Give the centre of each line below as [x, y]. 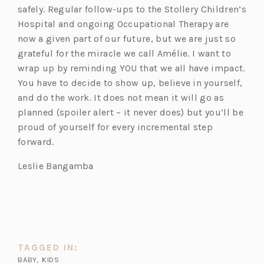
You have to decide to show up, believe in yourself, [130, 83]
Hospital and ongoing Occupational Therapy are [123, 24]
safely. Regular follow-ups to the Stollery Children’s [132, 9]
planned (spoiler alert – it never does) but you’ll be [131, 113]
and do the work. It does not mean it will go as [121, 98]
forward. [37, 142]
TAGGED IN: [48, 248]
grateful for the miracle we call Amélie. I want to [125, 54]
